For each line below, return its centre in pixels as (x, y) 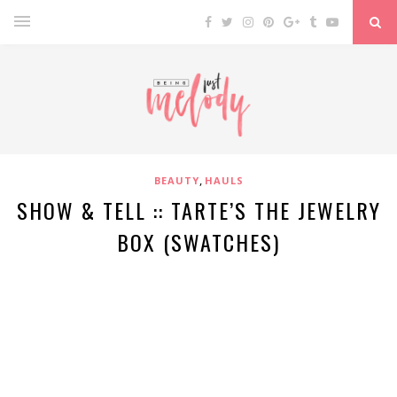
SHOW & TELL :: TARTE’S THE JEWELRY (198, 210)
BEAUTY (176, 180)
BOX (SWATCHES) (198, 242)
